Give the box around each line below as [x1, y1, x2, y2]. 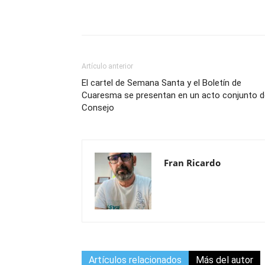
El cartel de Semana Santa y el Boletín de [82, 77, 241, 88]
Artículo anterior [82, 62, 133, 70]
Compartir [109, 7, 143, 15]
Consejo [82, 102, 114, 113]
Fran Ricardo [164, 157, 221, 169]
